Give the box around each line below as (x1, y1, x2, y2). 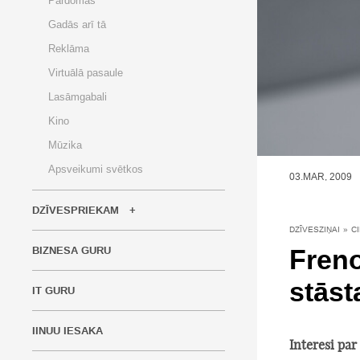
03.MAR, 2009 (289, 170, 352, 183)
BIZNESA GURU (32, 243, 111, 258)
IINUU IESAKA (32, 324, 103, 338)
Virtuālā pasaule (48, 67, 123, 79)
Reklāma (48, 43, 89, 55)
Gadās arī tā (48, 18, 106, 31)
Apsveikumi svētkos (48, 163, 143, 175)
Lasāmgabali (48, 91, 107, 103)
